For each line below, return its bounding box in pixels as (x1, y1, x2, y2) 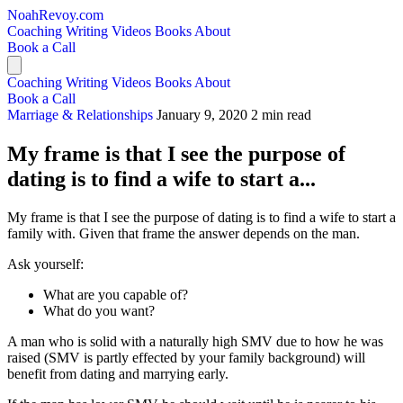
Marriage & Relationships (7, 107, 157, 122)
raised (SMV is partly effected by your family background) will (7, 349, 365, 365)
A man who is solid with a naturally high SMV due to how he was (7, 333, 383, 349)
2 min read (251, 107, 311, 122)
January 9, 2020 (157, 107, 247, 122)
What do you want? (43, 302, 155, 318)
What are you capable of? (43, 286, 188, 302)
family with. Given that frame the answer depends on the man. (7, 225, 360, 241)
